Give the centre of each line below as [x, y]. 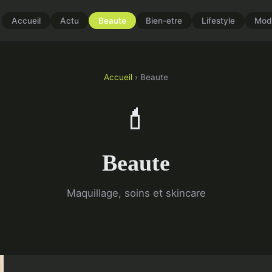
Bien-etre [164, 21]
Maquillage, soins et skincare [136, 193]
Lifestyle [219, 21]
